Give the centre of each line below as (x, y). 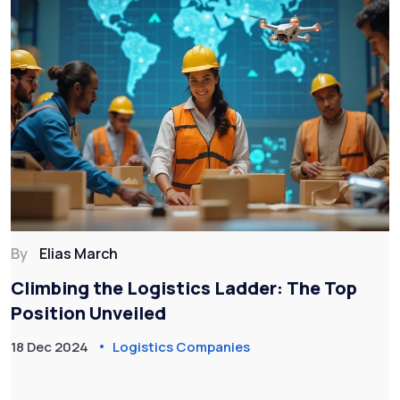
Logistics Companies (181, 346)
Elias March (79, 253)
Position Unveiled (88, 312)
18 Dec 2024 (50, 346)
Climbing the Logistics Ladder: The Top (184, 287)
